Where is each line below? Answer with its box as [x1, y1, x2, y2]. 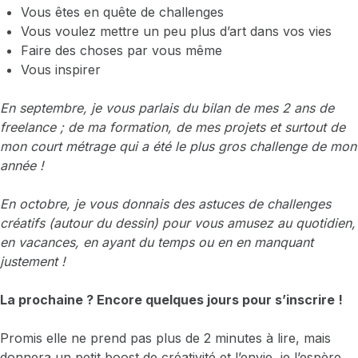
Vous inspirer [20, 62, 101, 78]
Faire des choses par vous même [20, 42, 222, 59]
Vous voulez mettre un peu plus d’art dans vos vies [20, 23, 332, 40]
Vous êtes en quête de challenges [20, 4, 224, 21]
